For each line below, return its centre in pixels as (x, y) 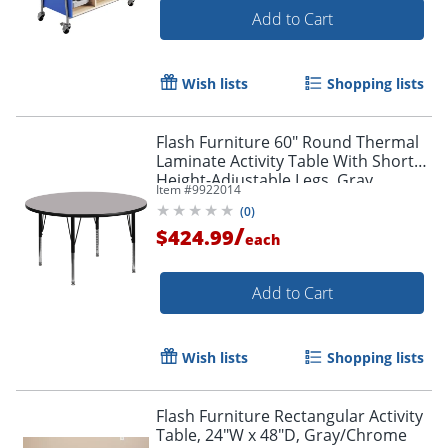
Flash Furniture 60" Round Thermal (287, 141)
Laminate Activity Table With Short (285, 160)
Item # (174, 189)
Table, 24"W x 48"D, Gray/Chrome (281, 434)
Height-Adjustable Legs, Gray (264, 179)
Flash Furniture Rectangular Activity (289, 415)
